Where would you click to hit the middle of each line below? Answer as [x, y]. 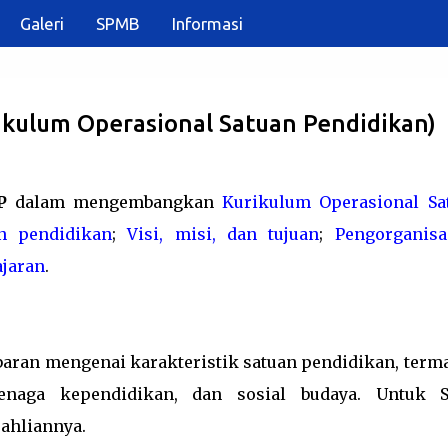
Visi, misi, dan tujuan [223, 234]
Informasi [207, 23]
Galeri [42, 23]
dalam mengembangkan [115, 202]
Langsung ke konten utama [224, 25]
